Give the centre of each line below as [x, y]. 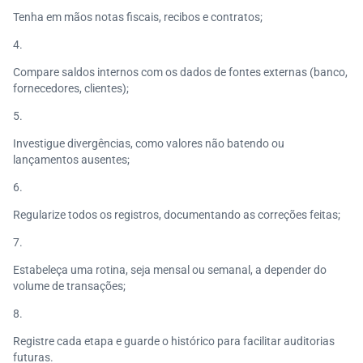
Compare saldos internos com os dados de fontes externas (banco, [180, 72]
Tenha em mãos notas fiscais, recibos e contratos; [138, 17]
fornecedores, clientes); [71, 88]
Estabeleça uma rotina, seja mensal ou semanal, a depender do [170, 270]
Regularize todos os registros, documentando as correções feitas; [177, 215]
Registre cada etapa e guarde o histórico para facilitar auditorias [174, 341]
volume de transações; [69, 286]
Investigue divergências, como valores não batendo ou [149, 143]
